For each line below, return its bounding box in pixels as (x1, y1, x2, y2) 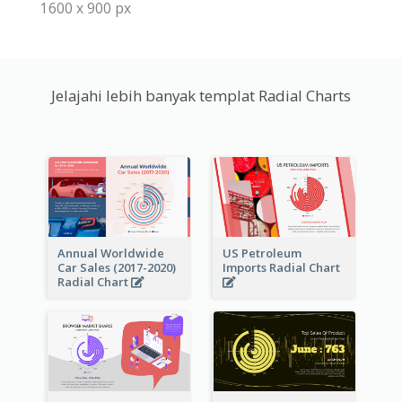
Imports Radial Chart (222, 259, 343, 275)
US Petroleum (222, 245, 301, 261)
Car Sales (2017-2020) (57, 259, 176, 275)
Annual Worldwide (57, 245, 164, 261)
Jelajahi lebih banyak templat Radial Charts (51, 85, 351, 107)
